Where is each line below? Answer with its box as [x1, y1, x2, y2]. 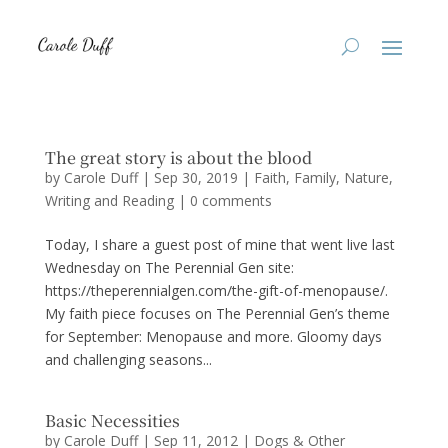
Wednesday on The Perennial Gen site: [44, 258, 294, 277]
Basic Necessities [44, 409, 180, 432]
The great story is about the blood [44, 146, 312, 169]
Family [293, 168, 336, 187]
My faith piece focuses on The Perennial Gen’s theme [44, 304, 390, 323]
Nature [343, 168, 389, 187]
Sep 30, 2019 [153, 168, 238, 187]
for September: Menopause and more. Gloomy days [44, 327, 382, 346]
